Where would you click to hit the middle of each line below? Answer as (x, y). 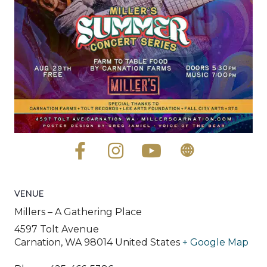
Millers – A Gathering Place (78, 212)
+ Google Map (215, 242)
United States (148, 242)
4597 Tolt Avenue (57, 229)
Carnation (38, 242)
